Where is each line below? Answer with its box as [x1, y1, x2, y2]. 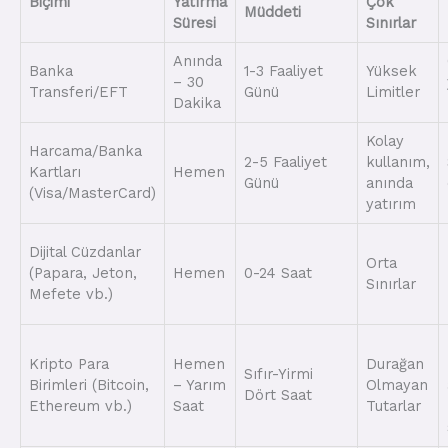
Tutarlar [366, 397, 421, 416]
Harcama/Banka [29, 142, 142, 161]
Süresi [173, 14, 216, 33]
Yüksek [366, 62, 417, 81]
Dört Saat [244, 386, 312, 405]
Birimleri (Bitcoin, [29, 376, 149, 395]
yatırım [366, 195, 416, 214]
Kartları [29, 163, 81, 182]
